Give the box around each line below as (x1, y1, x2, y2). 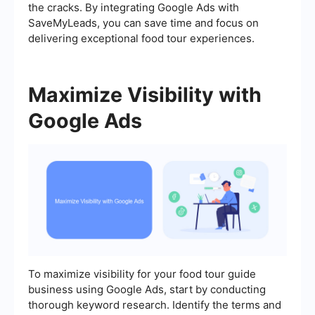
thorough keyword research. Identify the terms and (28, 297, 281, 311)
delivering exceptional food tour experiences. (28, 31, 255, 45)
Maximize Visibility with (28, 82, 262, 107)
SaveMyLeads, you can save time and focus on (28, 15, 259, 30)
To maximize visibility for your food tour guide (28, 266, 256, 281)
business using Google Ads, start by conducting (28, 282, 266, 296)
